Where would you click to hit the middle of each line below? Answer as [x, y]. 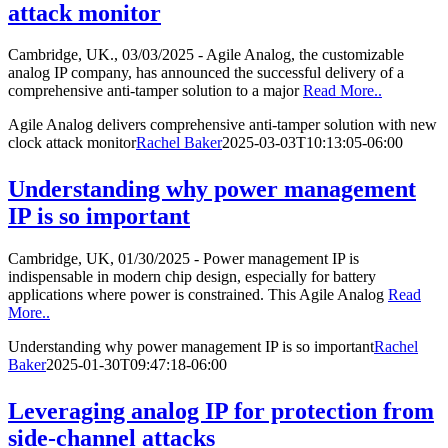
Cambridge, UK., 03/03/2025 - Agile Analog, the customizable [206, 55]
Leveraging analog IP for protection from [221, 411]
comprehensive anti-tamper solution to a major [155, 91]
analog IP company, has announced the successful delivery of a [206, 73]
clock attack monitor [72, 143]
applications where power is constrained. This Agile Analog [198, 295]
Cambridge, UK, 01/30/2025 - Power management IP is [183, 259]
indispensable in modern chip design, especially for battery [192, 277]
